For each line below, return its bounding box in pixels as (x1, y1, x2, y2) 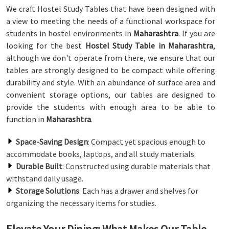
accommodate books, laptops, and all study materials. (6, 149, 196, 159)
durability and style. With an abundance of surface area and (6, 77, 215, 87)
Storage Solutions (16, 186, 79, 196)
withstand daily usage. (6, 173, 83, 184)
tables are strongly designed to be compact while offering (6, 65, 215, 75)
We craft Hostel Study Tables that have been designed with (6, 4, 215, 14)
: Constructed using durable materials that (62, 161, 211, 171)
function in (6, 114, 46, 124)
